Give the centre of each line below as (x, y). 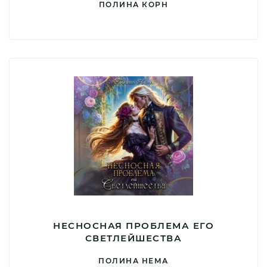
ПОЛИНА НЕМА (133, 261)
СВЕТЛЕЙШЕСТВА (133, 238)
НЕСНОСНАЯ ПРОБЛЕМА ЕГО (133, 226)
